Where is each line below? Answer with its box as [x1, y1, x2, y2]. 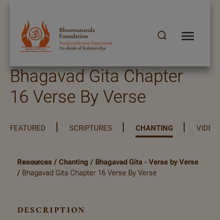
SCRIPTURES [69, 124, 112, 133]
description [17, 203, 85, 216]
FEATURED [10, 124, 46, 133]
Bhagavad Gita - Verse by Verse [95, 158, 198, 166]
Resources [17, 158, 52, 166]
